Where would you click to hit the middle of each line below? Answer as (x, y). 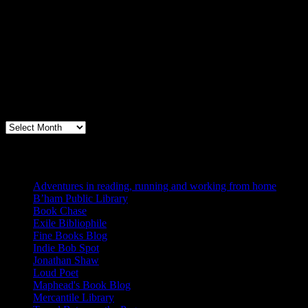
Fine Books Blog (70, 235)
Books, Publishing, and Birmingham (133, 111)
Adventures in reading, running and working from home (155, 186)
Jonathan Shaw (66, 260)
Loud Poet (56, 272)
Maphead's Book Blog (82, 285)
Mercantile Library (74, 297)
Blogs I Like (48, 156)
